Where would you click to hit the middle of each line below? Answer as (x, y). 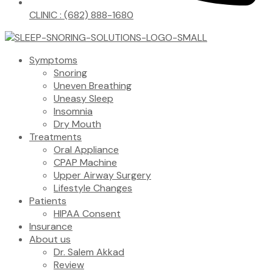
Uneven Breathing (93, 86)
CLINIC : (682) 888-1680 (81, 15)
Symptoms (53, 60)
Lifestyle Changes (93, 188)
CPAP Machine (85, 162)
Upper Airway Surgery (102, 175)
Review (69, 265)
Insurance (51, 226)
